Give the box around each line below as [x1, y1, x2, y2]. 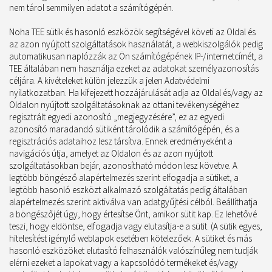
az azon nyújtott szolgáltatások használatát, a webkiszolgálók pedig [9, 38, 263, 50]
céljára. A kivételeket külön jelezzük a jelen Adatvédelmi [9, 75, 209, 86]
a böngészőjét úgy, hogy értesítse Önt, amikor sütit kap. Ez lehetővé [9, 208, 257, 220]
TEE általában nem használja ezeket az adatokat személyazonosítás [9, 63, 259, 74]
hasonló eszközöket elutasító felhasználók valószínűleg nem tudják [9, 245, 258, 256]
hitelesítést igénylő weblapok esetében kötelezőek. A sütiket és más [9, 233, 252, 244]
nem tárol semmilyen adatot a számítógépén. [9, 2, 174, 13]
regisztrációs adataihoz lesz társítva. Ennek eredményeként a [9, 135, 233, 147]
